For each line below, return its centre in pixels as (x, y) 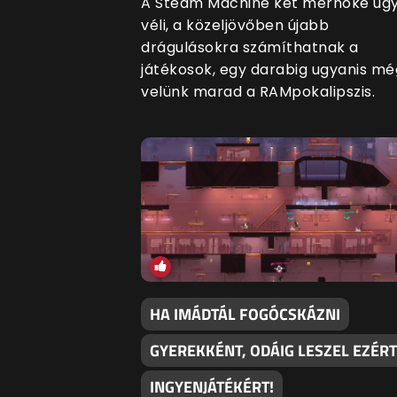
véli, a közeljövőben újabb (235, 26)
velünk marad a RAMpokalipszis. (258, 92)
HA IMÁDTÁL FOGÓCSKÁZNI (245, 315)
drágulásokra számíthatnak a (250, 48)
